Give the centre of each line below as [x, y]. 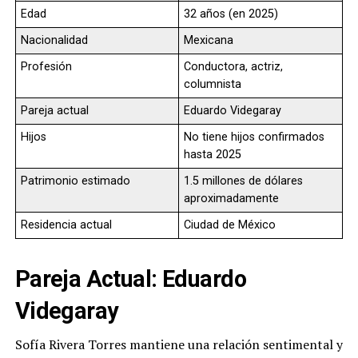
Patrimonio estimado [75, 181]
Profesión [46, 67]
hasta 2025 [212, 155]
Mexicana [208, 41]
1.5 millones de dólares [243, 181]
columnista [212, 85]
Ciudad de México [229, 225]
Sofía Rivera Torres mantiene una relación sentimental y [179, 345]
